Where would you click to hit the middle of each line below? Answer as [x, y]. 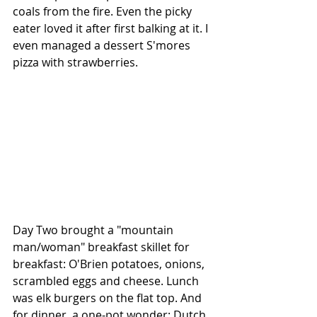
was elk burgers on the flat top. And [109, 298]
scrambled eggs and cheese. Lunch [107, 281]
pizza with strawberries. [77, 62]
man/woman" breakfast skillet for [103, 247]
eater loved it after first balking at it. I [112, 28]
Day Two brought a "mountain [94, 230]
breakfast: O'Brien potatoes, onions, [110, 264]
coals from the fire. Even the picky [104, 11]
